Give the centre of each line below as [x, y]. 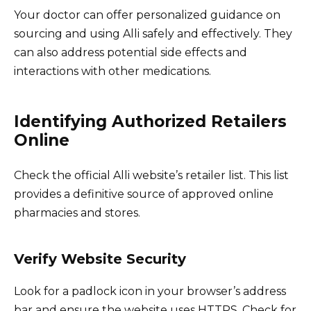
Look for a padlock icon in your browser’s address [150, 292]
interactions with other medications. [112, 72]
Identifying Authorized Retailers [150, 122]
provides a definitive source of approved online [144, 194]
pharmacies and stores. [77, 213]
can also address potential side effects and [131, 53]
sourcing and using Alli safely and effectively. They [153, 34]
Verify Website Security [100, 259]
